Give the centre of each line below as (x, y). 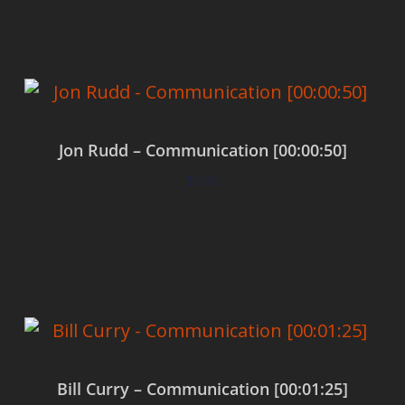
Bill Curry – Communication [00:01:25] (202, 389)
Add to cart (202, 234)
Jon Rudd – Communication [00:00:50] (202, 151)
